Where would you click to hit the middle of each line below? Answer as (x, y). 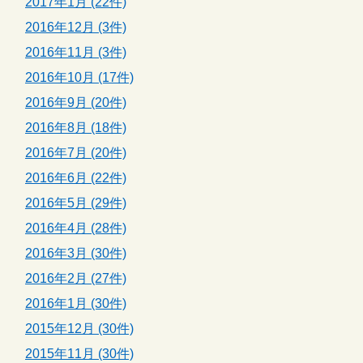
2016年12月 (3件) (76, 28)
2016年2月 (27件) (76, 279)
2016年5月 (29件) (76, 203)
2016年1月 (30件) (76, 304)
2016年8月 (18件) (76, 128)
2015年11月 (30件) (79, 354)
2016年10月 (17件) (79, 78)
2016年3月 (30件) (76, 254)
